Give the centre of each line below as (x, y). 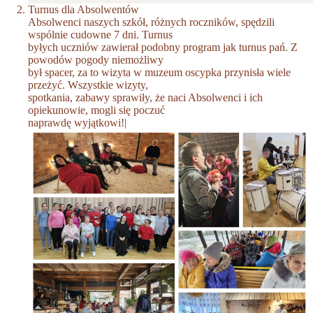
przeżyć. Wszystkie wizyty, (88, 85)
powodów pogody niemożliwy (96, 60)
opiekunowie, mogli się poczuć (96, 110)
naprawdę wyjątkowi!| (77, 123)
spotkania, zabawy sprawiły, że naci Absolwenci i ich (145, 98)
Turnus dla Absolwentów (83, 10)
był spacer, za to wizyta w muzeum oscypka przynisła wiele (159, 73)
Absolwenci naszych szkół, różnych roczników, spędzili (151, 22)
